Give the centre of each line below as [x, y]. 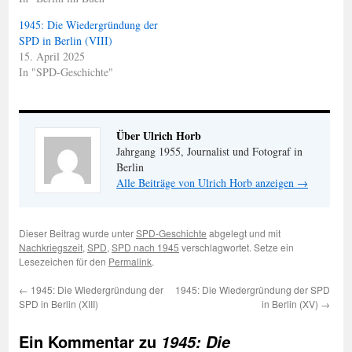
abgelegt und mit [244, 233]
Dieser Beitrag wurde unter [77, 233]
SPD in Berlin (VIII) [66, 40]
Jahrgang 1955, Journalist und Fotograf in [209, 151]
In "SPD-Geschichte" [66, 71]
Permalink [130, 261]
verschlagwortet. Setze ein [236, 247]
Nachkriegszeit [51, 247]
